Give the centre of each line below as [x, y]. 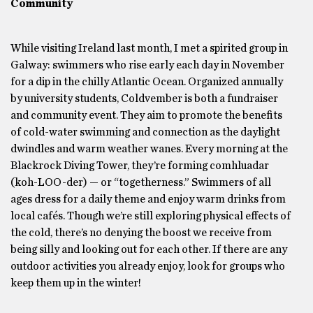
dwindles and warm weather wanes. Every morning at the [149, 148]
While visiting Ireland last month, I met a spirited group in [149, 48]
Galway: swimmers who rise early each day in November [147, 65]
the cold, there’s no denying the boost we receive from [141, 232]
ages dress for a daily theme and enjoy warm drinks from [148, 199]
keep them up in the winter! [76, 283]
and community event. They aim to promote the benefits [146, 115]
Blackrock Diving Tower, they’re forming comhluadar [140, 165]
